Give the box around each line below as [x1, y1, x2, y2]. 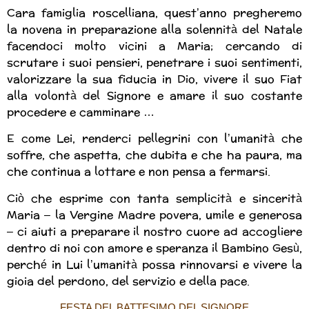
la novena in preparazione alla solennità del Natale [7, 19, 302, 40]
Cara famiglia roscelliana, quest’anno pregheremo [7, 3, 302, 23]
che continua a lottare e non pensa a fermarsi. [7, 161, 270, 182]
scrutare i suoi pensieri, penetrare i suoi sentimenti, [7, 52, 302, 73]
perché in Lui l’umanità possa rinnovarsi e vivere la [7, 254, 302, 275]
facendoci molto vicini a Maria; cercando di [7, 36, 302, 57]
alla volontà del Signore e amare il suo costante [7, 86, 302, 106]
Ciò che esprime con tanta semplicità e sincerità [7, 188, 302, 208]
